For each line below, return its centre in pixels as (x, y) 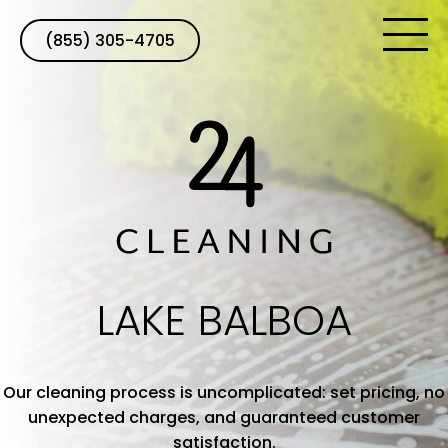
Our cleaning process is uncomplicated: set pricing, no (224, 393)
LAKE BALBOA (224, 320)
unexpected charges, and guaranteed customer (224, 418)
